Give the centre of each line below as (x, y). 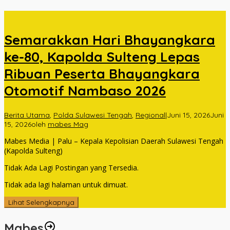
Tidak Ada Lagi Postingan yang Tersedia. (71, 167)
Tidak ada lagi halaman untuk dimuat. (66, 184)
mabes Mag (68, 124)
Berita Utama (27, 115)
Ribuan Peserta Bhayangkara (102, 74)
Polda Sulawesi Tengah (93, 115)
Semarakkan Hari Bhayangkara (110, 40)
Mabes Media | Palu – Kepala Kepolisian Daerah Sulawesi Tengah (114, 141)
